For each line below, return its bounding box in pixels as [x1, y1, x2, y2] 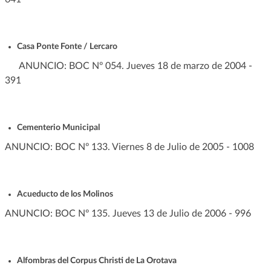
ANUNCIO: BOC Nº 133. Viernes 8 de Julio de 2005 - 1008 [4, 142, 254, 152]
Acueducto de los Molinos [16, 189, 113, 198]
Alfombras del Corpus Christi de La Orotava [16, 256, 177, 265]
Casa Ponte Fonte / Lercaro [16, 42, 117, 51]
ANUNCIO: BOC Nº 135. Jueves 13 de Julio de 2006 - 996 [4, 208, 256, 218]
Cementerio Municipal [16, 123, 102, 132]
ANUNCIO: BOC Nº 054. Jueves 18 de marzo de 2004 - [4, 60, 252, 71]
